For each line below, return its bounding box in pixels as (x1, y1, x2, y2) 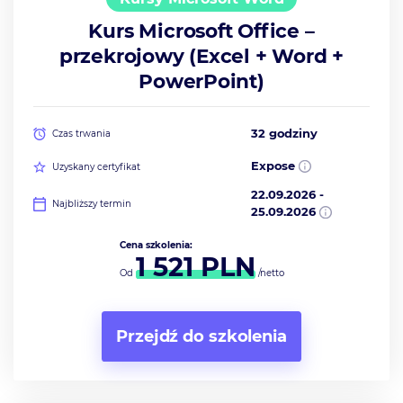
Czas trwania (52, 128, 112, 140)
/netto (255, 266, 284, 279)
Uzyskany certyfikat (52, 160, 141, 173)
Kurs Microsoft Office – (88, 19, 315, 43)
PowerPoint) (139, 69, 264, 94)
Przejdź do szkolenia (116, 326, 287, 346)
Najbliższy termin (52, 197, 132, 210)
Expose (251, 158, 296, 174)
